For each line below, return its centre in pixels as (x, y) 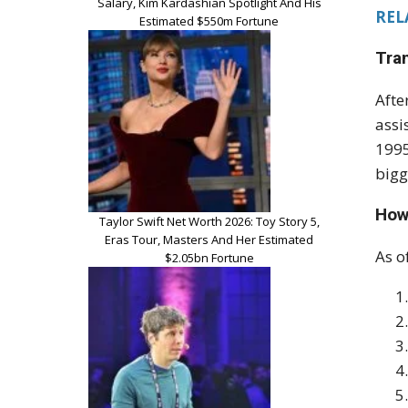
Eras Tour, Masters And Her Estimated (209, 239)
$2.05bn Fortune (209, 257)
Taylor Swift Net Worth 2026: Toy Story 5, (209, 221)
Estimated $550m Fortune (209, 20)
